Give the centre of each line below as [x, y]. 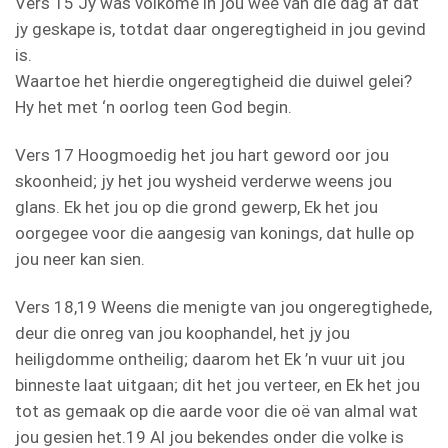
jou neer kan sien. [80, 258]
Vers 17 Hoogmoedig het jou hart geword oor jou [202, 154]
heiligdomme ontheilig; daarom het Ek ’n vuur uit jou [210, 358]
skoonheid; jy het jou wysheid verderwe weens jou [203, 180]
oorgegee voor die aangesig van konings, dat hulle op [214, 232]
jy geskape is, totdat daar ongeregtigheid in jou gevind [220, 28]
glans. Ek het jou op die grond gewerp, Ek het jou [196, 206]
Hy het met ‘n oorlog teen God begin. [153, 106]
